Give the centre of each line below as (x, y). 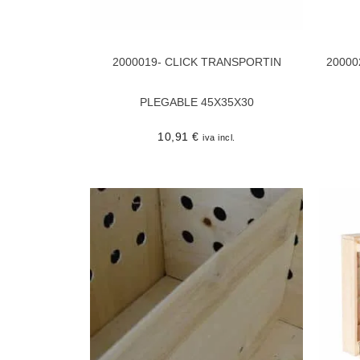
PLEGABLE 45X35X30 (196, 102)
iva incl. (219, 137)
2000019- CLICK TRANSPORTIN (196, 61)
